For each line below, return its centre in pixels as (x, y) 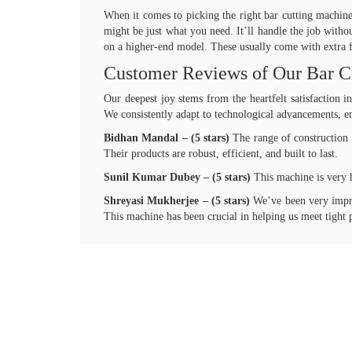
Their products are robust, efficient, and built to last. (221, 154)
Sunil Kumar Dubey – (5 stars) (177, 177)
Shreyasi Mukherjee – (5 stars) (177, 201)
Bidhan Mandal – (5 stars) (167, 138)
